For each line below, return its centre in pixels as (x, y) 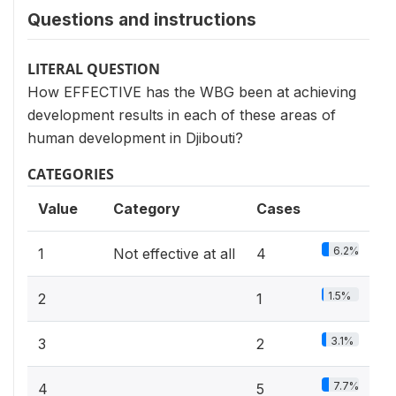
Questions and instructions (142, 19)
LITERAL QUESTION (94, 69)
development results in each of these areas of (182, 115)
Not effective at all (174, 254)
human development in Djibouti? (135, 138)
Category (147, 209)
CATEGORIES (71, 174)
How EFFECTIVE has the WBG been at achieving (192, 92)
